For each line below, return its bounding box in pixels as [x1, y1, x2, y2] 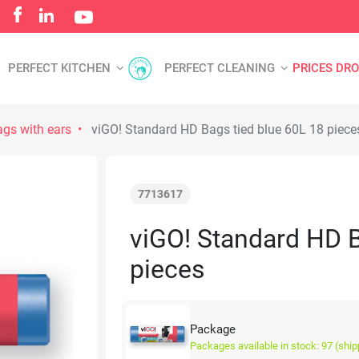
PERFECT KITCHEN [8, 60, 114, 75]
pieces [130, 254, 205, 284]
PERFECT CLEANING [164, 60, 278, 75]
